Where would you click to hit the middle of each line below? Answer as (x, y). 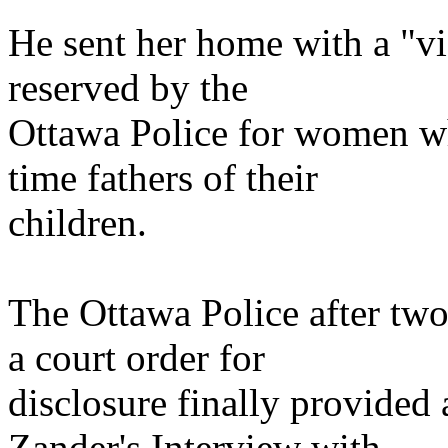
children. (77, 223)
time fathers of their (163, 178)
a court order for (136, 358)
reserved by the (128, 88)
